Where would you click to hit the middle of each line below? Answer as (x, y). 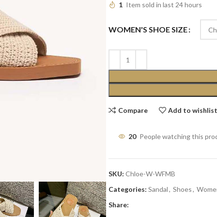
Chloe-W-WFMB (150, 174)
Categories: (128, 189)
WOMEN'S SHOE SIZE (148, 30)
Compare (133, 110)
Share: (119, 205)
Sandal (158, 189)
